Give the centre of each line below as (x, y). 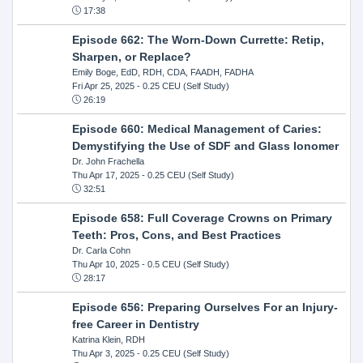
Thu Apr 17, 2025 (105, 175)
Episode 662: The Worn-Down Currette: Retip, (198, 39)
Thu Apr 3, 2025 (103, 353)
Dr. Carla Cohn (101, 250)
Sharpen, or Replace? (131, 56)
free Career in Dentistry (135, 324)
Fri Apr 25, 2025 (103, 85)
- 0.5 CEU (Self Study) (184, 264)
